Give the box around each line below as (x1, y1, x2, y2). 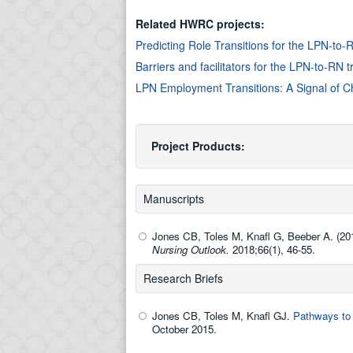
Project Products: (151, 138, 248, 154)
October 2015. (152, 321, 217, 336)
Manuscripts (143, 191, 204, 206)
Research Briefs (143, 270, 223, 286)
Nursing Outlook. (152, 242, 232, 257)
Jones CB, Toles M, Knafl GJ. (152, 308, 293, 323)
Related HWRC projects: (136, 16, 268, 32)
